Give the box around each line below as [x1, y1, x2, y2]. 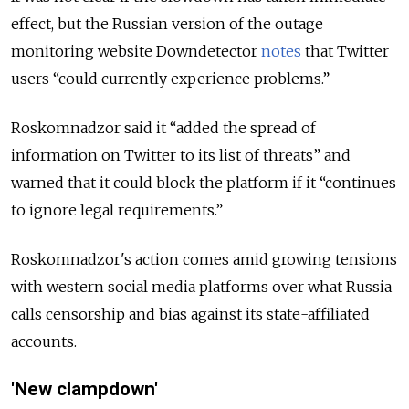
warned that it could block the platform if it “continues [11, 173, 396, 192]
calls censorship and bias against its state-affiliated [11, 304, 370, 323]
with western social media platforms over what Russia [11, 277, 392, 296]
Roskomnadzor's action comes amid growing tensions [11, 249, 397, 268]
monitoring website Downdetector [11, 41, 261, 60]
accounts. [11, 331, 77, 351]
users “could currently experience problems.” [11, 68, 330, 88]
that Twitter [301, 41, 389, 60]
